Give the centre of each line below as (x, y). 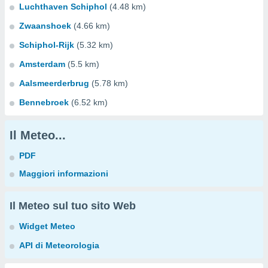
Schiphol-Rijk (47, 45)
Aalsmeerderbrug (54, 83)
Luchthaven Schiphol (63, 7)
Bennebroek (44, 102)
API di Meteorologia (59, 245)
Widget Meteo (47, 226)
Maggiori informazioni (64, 173)
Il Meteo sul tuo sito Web (73, 206)
